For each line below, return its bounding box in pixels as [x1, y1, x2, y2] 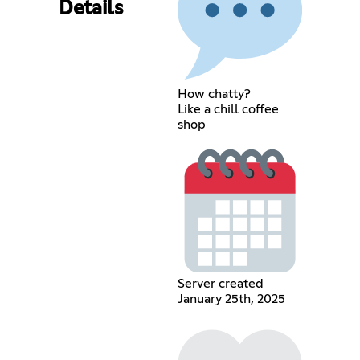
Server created [177, 277, 264, 291]
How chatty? [177, 87, 251, 100]
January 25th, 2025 [177, 292, 285, 306]
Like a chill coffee [177, 102, 279, 116]
